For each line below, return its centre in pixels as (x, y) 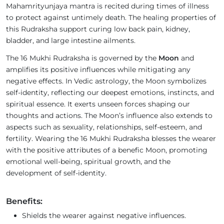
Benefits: (24, 201)
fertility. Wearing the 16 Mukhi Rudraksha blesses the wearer (111, 139)
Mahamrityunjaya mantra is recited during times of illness (107, 6)
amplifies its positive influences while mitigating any (98, 70)
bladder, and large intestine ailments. (71, 41)
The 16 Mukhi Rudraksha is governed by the (82, 58)
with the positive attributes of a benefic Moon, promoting (107, 150)
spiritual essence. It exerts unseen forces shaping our (98, 104)
